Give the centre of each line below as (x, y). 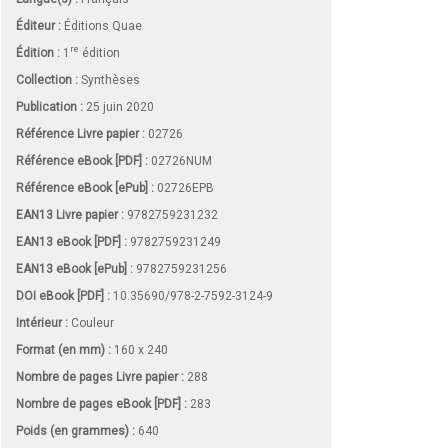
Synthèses (110, 79)
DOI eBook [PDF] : (63, 295)
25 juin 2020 (118, 106)
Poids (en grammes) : (75, 430)
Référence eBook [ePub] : (85, 187)
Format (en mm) (62, 349)
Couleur (91, 322)
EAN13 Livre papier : (70, 214)
